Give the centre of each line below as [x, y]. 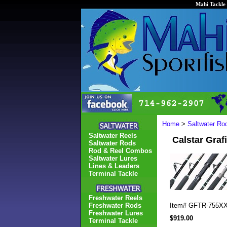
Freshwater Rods [115, 205]
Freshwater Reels [116, 198]
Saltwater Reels [113, 136]
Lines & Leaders [114, 166]
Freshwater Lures [116, 213]
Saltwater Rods [112, 143]
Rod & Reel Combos [120, 151]
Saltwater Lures [113, 158]
